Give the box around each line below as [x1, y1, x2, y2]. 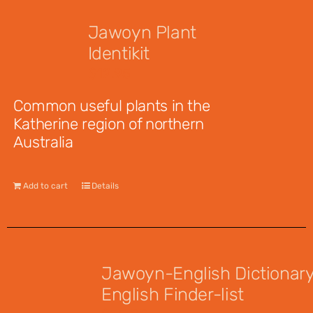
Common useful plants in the [13, 96, 210, 115]
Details [91, 181, 119, 191]
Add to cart [22, 181, 68, 191]
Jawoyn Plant [87, 22, 196, 43]
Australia [13, 133, 73, 152]
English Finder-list [101, 284, 244, 305]
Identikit [87, 43, 150, 64]
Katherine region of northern [13, 115, 205, 133]
